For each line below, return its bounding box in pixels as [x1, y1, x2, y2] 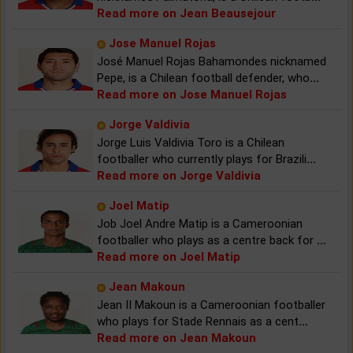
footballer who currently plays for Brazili [97, 151, 307, 166]
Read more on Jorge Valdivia [97, 168, 261, 183]
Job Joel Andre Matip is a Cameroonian [97, 216, 303, 231]
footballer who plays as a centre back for [97, 232, 317, 247]
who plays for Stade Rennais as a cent [97, 314, 299, 329]
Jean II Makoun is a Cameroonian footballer [97, 297, 325, 312]
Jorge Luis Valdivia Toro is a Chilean [97, 135, 284, 150]
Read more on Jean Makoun [97, 330, 256, 345]
